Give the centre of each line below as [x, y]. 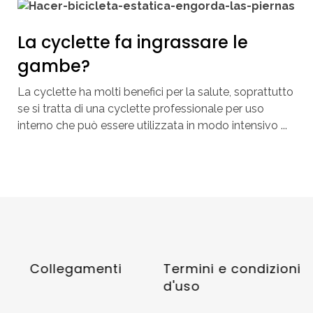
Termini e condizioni [231, 268]
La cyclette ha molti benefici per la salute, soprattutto [155, 92]
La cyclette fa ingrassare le [132, 42]
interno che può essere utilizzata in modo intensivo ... [152, 125]
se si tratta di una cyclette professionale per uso [140, 108]
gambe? [53, 66]
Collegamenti [75, 268]
